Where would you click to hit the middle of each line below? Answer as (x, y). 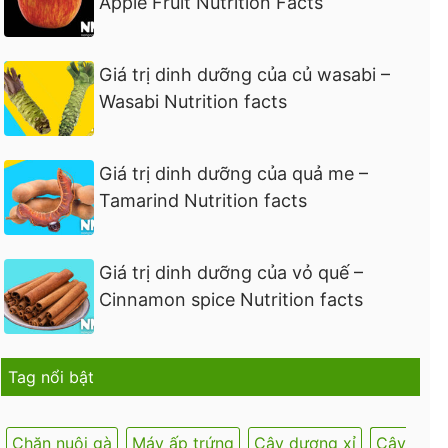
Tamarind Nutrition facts (203, 201)
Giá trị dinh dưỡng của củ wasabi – (245, 75)
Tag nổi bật (51, 377)
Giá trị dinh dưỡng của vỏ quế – (231, 273)
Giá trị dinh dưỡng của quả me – (234, 174)
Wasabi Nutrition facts (193, 102)
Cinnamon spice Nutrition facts (231, 300)
